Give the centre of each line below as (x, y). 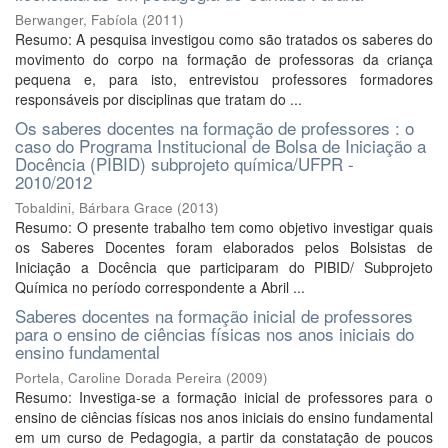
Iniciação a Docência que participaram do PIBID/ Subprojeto (224, 267)
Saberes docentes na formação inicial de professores (214, 315)
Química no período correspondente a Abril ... (160, 287)
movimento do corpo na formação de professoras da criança (224, 59)
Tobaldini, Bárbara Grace (94, 207)
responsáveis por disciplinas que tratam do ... (158, 99)
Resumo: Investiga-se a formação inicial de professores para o (224, 397)
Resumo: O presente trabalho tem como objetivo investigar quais (224, 227)
